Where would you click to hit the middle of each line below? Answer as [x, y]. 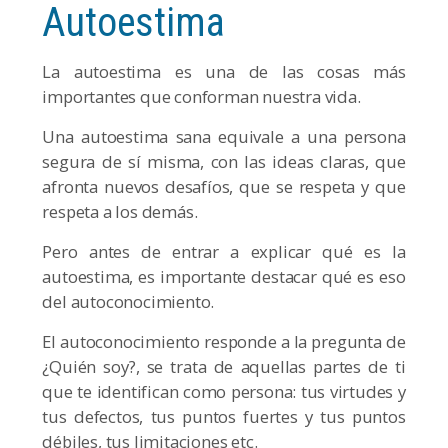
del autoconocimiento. [128, 302]
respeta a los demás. [120, 212]
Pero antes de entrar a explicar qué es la [224, 252]
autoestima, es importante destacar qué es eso [224, 277]
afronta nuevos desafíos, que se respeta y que [224, 187]
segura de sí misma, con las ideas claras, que [224, 162]
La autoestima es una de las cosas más [224, 72]
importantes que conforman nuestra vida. [201, 97]
